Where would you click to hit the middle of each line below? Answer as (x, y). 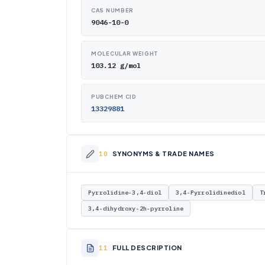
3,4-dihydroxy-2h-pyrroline (136, 209)
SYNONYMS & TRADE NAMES (163, 153)
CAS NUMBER (112, 10)
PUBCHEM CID (114, 97)
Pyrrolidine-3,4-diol (125, 193)
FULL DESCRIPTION (147, 248)
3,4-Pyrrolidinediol (211, 193)
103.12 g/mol (116, 65)
